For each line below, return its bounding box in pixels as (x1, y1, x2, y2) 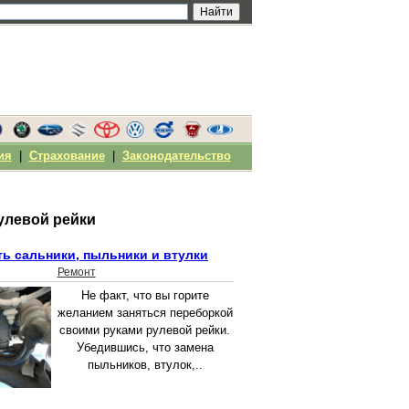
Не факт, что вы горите (80, 288, 209, 303)
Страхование (28, 149, 105, 163)
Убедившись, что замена (76, 341, 214, 355)
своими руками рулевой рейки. (59, 323, 230, 338)
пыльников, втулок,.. (87, 358, 203, 372)
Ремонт (57, 266, 96, 279)
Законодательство (121, 149, 231, 163)
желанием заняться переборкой (57, 306, 233, 320)
